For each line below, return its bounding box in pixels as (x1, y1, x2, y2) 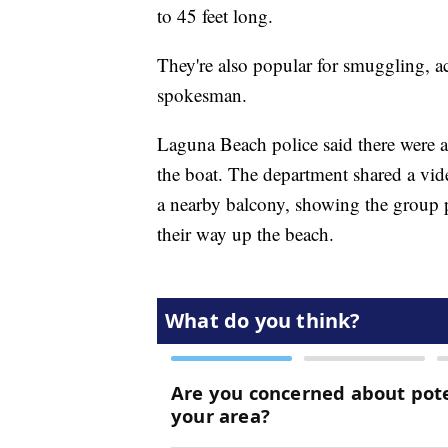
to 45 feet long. (157, 3, 273, 29)
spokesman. (157, 82, 247, 108)
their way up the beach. (157, 221, 334, 247)
